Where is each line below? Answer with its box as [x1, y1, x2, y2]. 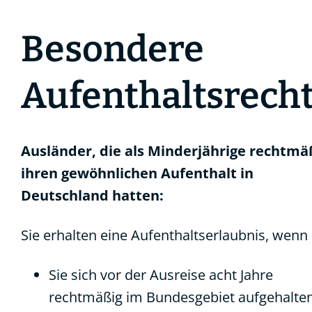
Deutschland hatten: [21, 186, 164, 205]
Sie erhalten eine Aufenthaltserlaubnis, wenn [21, 226, 308, 244]
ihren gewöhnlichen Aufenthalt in [21, 164, 253, 182]
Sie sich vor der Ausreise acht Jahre [49, 265, 273, 284]
